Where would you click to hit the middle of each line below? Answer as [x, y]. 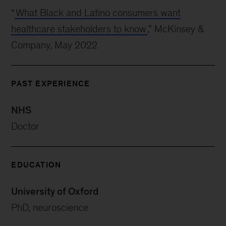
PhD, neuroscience [50, 208]
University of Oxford [55, 191]
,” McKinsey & [176, 29]
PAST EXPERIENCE [51, 84]
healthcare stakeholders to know [79, 29]
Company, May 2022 [54, 45]
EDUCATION [36, 165]
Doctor [25, 126]
